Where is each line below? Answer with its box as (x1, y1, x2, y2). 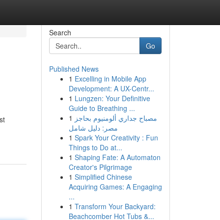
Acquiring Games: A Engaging (68, 182, 162, 192)
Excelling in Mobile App (74, 74, 146, 83)
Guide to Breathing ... (68, 103, 135, 113)
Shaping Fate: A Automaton (74, 152, 161, 162)
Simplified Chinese (74, 172, 132, 182)
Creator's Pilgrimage (68, 162, 132, 172)
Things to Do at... (68, 142, 122, 152)
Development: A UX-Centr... (68, 83, 154, 93)
